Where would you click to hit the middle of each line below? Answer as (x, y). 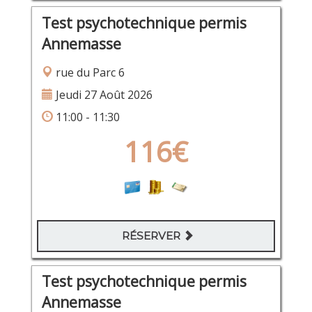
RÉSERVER (153, 236)
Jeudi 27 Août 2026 (102, 94)
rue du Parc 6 (88, 72)
